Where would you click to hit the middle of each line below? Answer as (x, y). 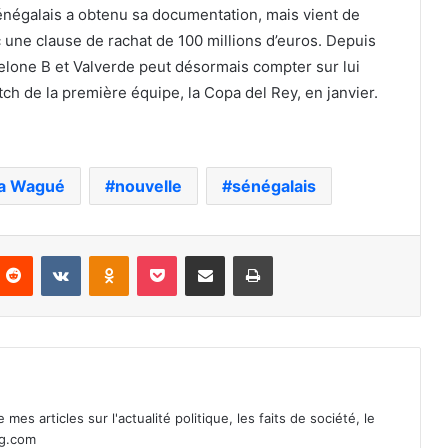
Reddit (52, 254)
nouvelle (148, 185)
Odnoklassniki (171, 254)
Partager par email (240, 254)
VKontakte (112, 254)
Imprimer (299, 254)
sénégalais (274, 185)
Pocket (197, 254)
